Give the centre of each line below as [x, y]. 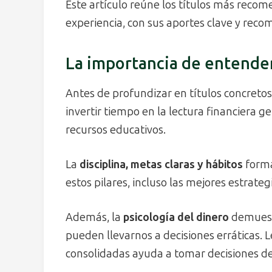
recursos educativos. [116, 130]
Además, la [94, 217]
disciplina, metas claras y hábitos [161, 164]
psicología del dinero [176, 217]
